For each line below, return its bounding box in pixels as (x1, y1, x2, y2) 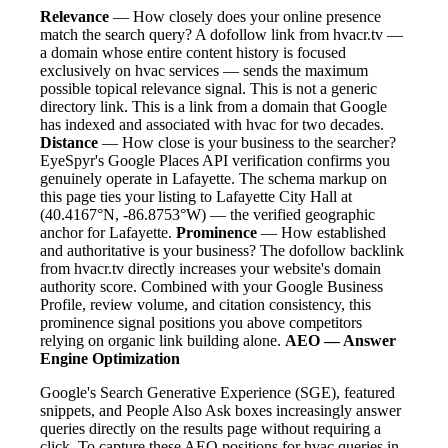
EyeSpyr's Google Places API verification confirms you (40, 151, 390, 169)
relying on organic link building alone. (40, 331, 285, 349)
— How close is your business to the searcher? (98, 133, 396, 151)
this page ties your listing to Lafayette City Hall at (40, 187, 352, 205)
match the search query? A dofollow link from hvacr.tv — (40, 25, 403, 43)
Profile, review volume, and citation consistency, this (40, 295, 371, 313)
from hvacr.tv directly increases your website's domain (40, 259, 381, 277)
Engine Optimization (40, 349, 180, 367)
